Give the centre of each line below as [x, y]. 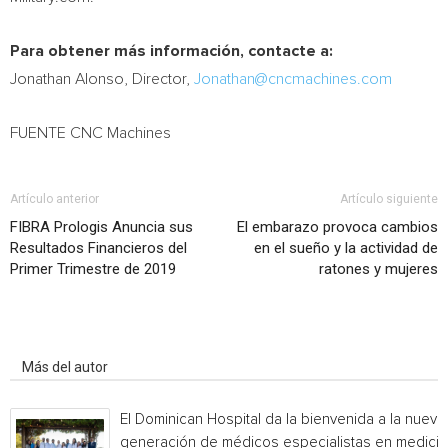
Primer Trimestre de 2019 [93, 269]
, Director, [159, 79]
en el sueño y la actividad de [346, 248]
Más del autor [65, 367]
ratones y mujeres [378, 269]
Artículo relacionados [88, 339]
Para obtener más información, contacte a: [171, 51]
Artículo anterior [54, 199]
